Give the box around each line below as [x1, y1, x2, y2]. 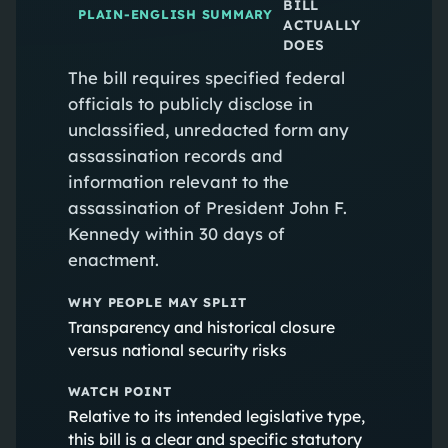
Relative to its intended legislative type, [67, 405, 365, 426]
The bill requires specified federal [67, 66, 345, 88]
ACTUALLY [282, 15, 361, 33]
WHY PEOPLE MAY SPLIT [67, 293, 247, 310]
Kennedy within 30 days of [67, 222, 285, 244]
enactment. [67, 248, 159, 270]
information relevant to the [67, 170, 289, 192]
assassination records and [67, 144, 283, 166]
